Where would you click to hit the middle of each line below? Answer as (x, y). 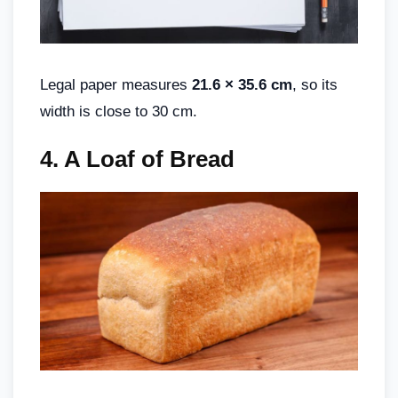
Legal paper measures (116, 85)
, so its (315, 85)
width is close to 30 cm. (119, 112)
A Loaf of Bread (149, 159)
